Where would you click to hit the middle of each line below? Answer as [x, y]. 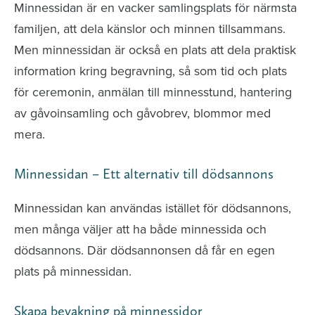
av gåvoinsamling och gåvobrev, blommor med [142, 113]
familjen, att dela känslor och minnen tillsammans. [150, 29]
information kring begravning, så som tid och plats [150, 71]
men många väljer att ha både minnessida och [140, 229]
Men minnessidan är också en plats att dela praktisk [155, 50]
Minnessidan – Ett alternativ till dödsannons [144, 174]
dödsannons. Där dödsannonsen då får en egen [144, 250]
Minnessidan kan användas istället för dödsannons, [153, 208]
